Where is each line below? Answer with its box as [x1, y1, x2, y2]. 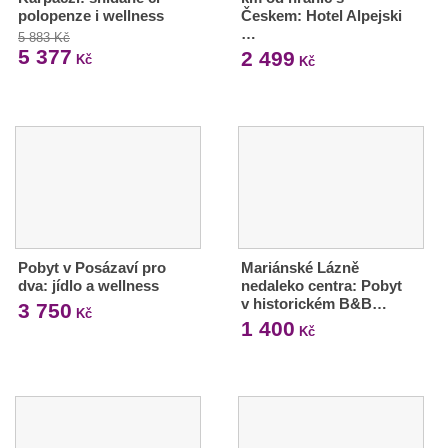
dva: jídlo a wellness [18, 276, 159, 294]
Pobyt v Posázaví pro [18, 258, 166, 276]
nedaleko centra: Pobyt [240, 276, 402, 294]
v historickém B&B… [240, 294, 387, 312]
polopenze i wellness [18, 6, 164, 24]
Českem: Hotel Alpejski [240, 6, 402, 24]
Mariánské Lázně [240, 258, 359, 276]
